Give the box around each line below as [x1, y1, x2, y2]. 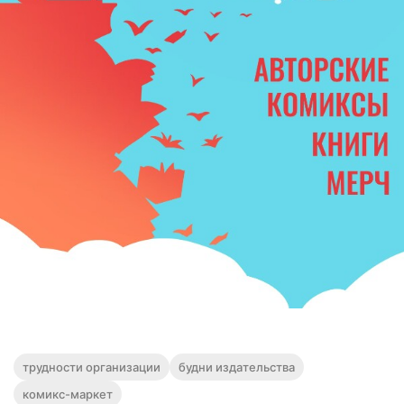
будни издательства [179, 360, 295, 375]
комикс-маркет [23, 387, 113, 402]
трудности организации [23, 360, 161, 375]
